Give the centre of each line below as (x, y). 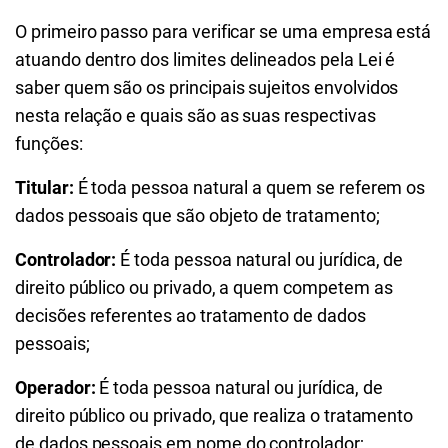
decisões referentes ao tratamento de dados (190, 315)
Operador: (57, 387)
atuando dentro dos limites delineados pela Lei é (205, 59)
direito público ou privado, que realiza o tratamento (214, 415)
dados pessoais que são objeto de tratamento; (197, 215)
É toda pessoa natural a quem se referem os (251, 187)
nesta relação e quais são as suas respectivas (195, 115)
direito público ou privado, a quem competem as (204, 287)
